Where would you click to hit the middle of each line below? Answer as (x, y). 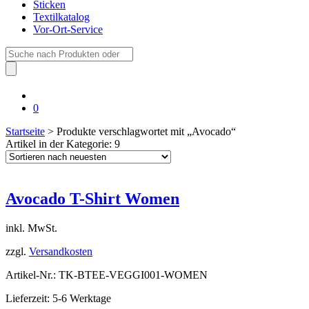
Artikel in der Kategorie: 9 (63, 144)
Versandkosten (61, 251)
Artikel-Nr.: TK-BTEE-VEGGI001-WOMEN (107, 275)
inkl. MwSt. (31, 228)
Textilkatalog (61, 17)
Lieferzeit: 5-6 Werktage (58, 298)
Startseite (25, 131)
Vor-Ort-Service (68, 29)
